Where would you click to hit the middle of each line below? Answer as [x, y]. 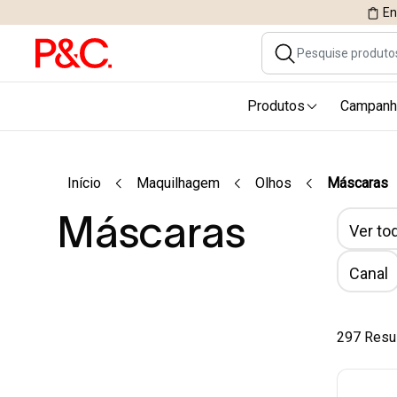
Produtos [276, 106]
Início [84, 183]
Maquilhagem [178, 183]
